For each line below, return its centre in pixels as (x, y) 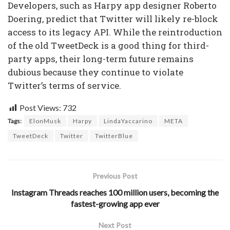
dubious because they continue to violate (95, 72)
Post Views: (40, 107)
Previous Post (115, 176)
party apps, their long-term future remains (101, 59)
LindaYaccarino (128, 121)
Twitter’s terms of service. (64, 85)
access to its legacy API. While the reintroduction (115, 32)
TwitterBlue (114, 136)
